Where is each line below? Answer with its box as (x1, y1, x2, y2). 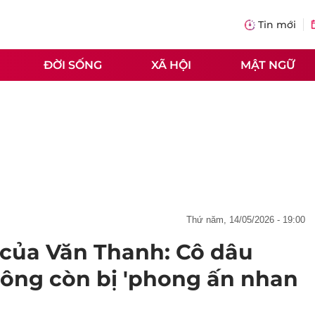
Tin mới (258, 18, 296, 31)
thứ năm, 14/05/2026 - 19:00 (192, 214, 305, 225)
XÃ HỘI (151, 58, 191, 72)
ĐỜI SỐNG (44, 58, 102, 72)
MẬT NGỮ (240, 58, 295, 72)
